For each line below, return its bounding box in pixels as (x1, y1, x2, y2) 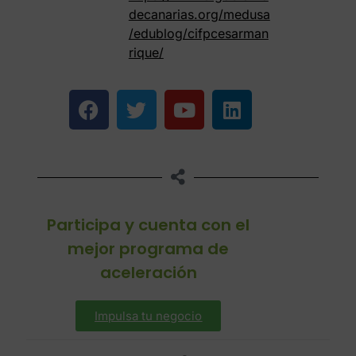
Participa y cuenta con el (47, 214, 250, 237)
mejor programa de (68, 238, 230, 261)
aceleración (99, 261, 197, 284)
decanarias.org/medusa (128, 6, 270, 23)
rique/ (128, 44, 164, 61)
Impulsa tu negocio (95, 308, 203, 324)
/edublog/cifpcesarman (128, 25, 269, 42)
